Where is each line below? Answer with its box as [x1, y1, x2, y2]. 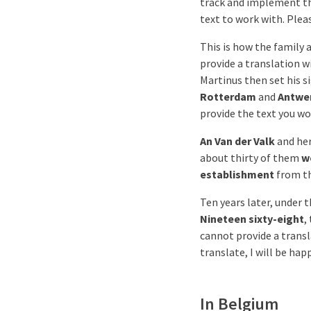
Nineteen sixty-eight [200, 212, 304, 226]
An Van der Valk [200, 134, 275, 148]
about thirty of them [200, 151, 301, 165]
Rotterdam [200, 90, 256, 103]
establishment [200, 167, 274, 181]
